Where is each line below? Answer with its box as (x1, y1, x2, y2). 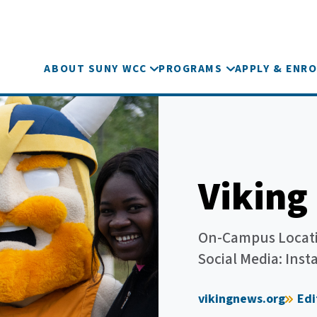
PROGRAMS (158, 61, 223, 76)
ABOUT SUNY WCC (44, 61, 147, 76)
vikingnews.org (198, 289, 285, 308)
